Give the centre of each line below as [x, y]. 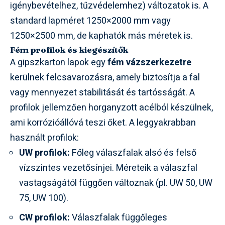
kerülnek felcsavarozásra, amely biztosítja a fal [105, 78]
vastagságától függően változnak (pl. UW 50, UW [116, 183]
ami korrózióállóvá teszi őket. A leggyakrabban [103, 123]
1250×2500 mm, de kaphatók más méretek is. [101, 36]
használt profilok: [44, 138]
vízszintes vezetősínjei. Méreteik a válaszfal [108, 168]
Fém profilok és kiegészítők [69, 50]
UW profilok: [44, 153]
